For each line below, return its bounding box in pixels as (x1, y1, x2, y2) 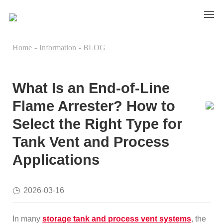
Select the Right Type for (12, 116, 183, 132)
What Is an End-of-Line (12, 80, 170, 97)
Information (39, 43, 76, 52)
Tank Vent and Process (12, 134, 170, 150)
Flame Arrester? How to (12, 98, 176, 114)
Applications (12, 152, 100, 168)
